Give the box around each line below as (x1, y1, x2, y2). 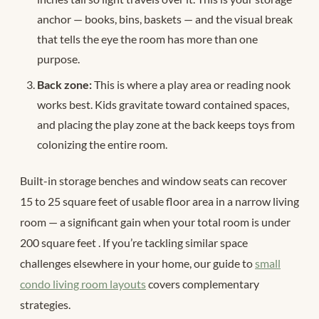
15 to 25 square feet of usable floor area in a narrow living (20, 194, 299, 209)
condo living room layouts (20, 277, 146, 291)
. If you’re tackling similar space (98, 236, 248, 250)
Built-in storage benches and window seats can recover (20, 174, 287, 188)
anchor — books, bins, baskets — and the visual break (37, 11, 293, 26)
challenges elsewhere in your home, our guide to (20, 256, 255, 271)
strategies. (20, 298, 70, 312)
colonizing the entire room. (37, 137, 167, 151)
